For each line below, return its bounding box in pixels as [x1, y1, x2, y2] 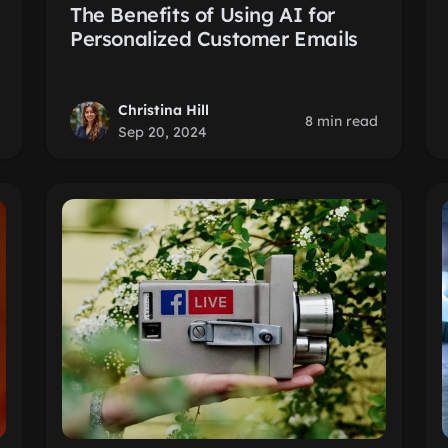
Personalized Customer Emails [70, 26, 358, 51]
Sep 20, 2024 [118, 123, 207, 141]
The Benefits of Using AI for [70, 2, 335, 27]
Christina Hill [118, 101, 209, 119]
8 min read [305, 112, 378, 130]
